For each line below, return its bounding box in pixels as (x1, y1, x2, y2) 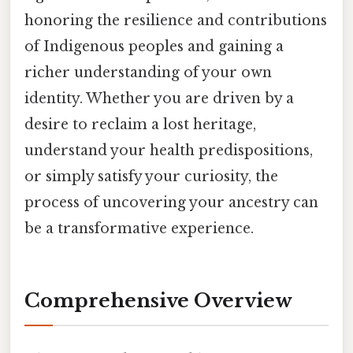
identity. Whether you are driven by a (24, 89, 294, 107)
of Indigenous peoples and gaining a (24, 37, 284, 55)
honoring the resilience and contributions (24, 11, 327, 29)
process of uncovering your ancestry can (24, 193, 318, 211)
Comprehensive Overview (24, 289, 292, 313)
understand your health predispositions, (24, 141, 313, 159)
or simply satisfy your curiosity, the (24, 167, 278, 185)
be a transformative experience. (24, 219, 254, 237)
